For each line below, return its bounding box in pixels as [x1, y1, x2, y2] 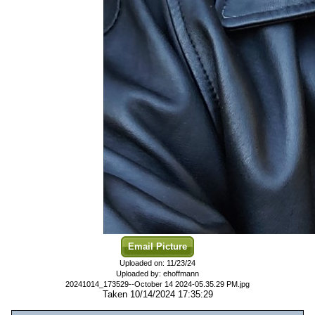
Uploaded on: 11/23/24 [120, 259, 195, 267]
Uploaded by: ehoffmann [116, 269, 199, 278]
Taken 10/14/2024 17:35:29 [102, 289, 213, 300]
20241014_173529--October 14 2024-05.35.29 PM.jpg [65, 280, 250, 288]
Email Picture [128, 241, 187, 252]
